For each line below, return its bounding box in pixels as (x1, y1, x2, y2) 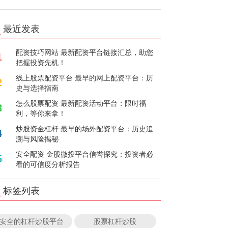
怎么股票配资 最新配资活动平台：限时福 (16, 98, 147, 108)
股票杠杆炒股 (94, 216, 137, 226)
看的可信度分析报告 (16, 159, 80, 169)
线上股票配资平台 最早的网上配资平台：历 (16, 72, 154, 82)
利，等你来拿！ (16, 108, 66, 118)
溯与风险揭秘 (16, 133, 59, 144)
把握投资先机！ (16, 57, 66, 67)
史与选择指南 (16, 82, 59, 93)
